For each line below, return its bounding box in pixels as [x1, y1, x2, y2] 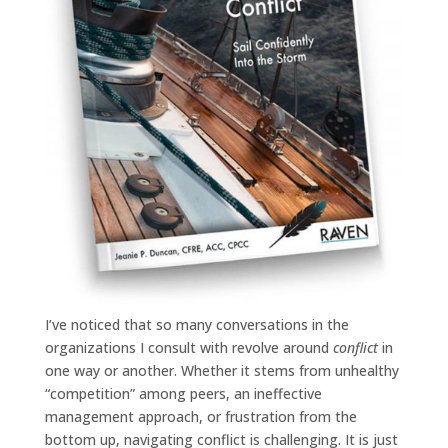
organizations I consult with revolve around [44, 338, 333, 357]
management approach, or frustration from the [44, 407, 357, 426]
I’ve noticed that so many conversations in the [44, 315, 349, 334]
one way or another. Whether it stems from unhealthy [44, 361, 399, 380]
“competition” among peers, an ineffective [44, 384, 322, 403]
